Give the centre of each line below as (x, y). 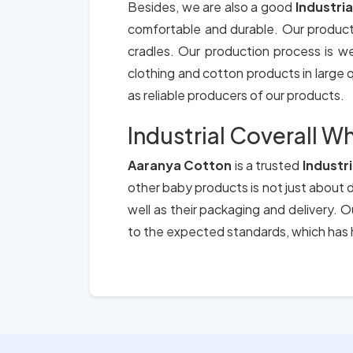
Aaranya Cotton (181, 165)
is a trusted (268, 165)
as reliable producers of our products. (236, 95)
